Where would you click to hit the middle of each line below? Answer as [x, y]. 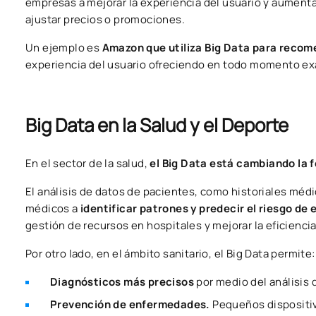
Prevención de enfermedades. [130, 305]
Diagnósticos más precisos [122, 282]
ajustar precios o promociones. [105, 20]
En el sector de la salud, [88, 164]
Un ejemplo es [64, 48]
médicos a [53, 209]
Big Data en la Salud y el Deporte [157, 125]
